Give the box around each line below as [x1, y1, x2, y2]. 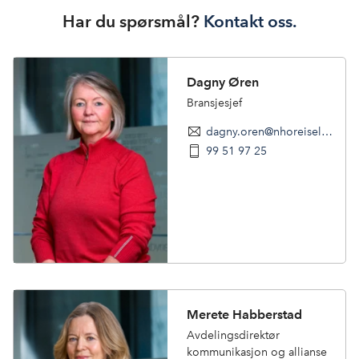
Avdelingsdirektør [187, 327, 280, 342]
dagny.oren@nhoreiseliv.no [321, 124, 333, 139]
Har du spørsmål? [63, 11, 204, 32]
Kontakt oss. [204, 11, 296, 32]
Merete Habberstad [187, 307, 302, 323]
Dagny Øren [187, 75, 259, 91]
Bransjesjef [187, 95, 242, 110]
